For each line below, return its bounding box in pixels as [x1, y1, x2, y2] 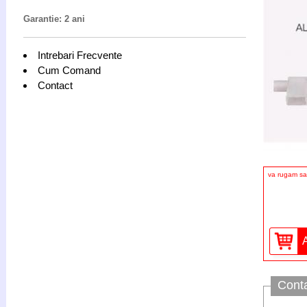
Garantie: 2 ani [23, 14, 85, 24]
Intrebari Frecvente [38, 49, 122, 61]
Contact [38, 79, 73, 91]
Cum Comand [38, 64, 101, 76]
